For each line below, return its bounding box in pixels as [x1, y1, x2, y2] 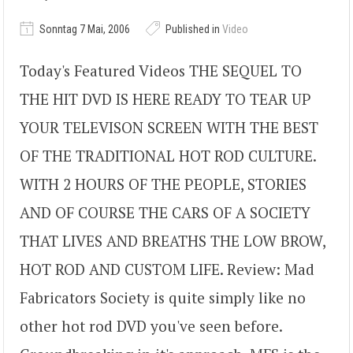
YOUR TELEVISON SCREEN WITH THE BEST [20, 117, 318, 137]
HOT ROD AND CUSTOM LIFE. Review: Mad [20, 258, 314, 279]
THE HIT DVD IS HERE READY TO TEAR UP [20, 88, 311, 109]
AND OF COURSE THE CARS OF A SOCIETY [20, 202, 310, 222]
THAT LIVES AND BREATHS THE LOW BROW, [20, 230, 325, 251]
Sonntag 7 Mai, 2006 [37, 22, 130, 35]
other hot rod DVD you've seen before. [20, 315, 282, 336]
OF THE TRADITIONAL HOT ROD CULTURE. [20, 145, 316, 165]
